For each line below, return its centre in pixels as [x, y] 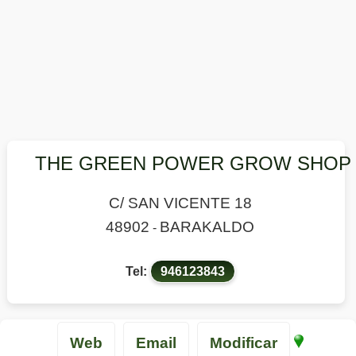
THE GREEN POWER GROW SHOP [193, 163]
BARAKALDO [207, 227]
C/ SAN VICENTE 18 [180, 203]
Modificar [243, 343]
